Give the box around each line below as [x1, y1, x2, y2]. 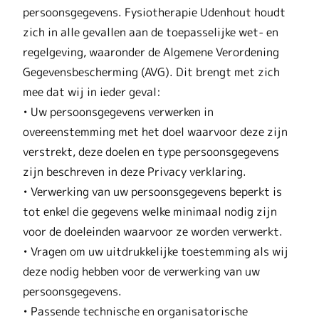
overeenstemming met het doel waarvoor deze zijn [23, 123, 288, 140]
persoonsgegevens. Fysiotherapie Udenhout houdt [23, 4, 286, 20]
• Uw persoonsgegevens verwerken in [23, 103, 214, 120]
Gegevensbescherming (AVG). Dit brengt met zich [23, 63, 280, 80]
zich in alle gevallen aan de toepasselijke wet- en [23, 23, 278, 40]
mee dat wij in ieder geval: [23, 83, 161, 100]
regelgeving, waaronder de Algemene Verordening [23, 43, 279, 60]
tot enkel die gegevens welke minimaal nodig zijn [23, 203, 277, 219]
